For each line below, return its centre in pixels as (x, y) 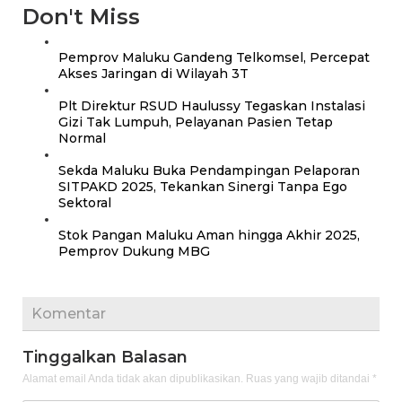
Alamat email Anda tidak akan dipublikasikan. (133, 378)
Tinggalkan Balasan (105, 357)
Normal (82, 139)
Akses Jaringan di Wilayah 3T (153, 74)
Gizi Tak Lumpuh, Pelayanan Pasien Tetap (196, 122)
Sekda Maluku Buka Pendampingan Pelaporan (209, 171)
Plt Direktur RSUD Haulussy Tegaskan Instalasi (212, 106)
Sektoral (85, 203)
